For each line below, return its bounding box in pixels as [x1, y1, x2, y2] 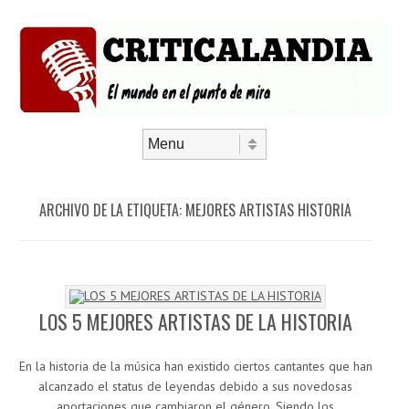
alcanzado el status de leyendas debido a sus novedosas [38, 378, 352, 395]
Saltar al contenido [18, 159, 128, 175]
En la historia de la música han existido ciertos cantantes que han [18, 358, 372, 375]
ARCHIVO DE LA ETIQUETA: [39, 199, 185, 222]
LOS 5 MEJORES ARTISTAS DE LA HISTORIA [38, 307, 352, 337]
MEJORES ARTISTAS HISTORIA [185, 199, 351, 222]
